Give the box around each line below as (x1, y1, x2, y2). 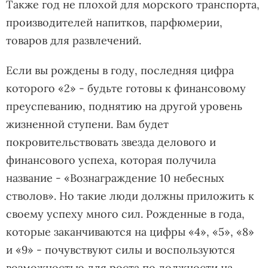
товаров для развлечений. (6, 33, 141, 47)
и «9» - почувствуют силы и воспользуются (6, 242, 235, 257)
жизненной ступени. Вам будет (6, 117, 169, 131)
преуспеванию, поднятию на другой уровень (6, 99, 242, 113)
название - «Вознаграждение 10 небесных (6, 170, 224, 185)
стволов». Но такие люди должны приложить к (6, 188, 254, 203)
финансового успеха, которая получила (6, 153, 216, 167)
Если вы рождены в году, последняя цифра (6, 63, 234, 77)
